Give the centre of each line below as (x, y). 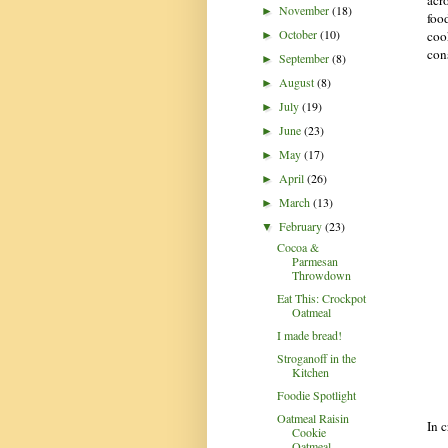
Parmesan (314, 260)
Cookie (308, 431)
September (306, 57)
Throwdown (321, 274)
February (302, 225)
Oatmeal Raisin (312, 417)
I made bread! (309, 334)
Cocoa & (297, 246)
